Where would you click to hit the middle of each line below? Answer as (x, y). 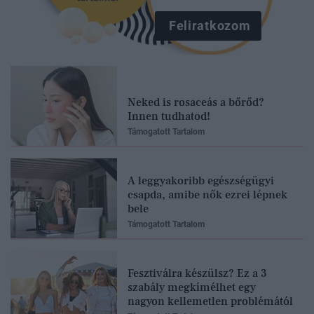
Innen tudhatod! (169, 116)
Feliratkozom (210, 26)
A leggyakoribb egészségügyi (201, 180)
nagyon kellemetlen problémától (210, 301)
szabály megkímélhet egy (192, 287)
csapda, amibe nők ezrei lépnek (207, 194)
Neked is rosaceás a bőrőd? (196, 102)
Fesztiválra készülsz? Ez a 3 (197, 273)
